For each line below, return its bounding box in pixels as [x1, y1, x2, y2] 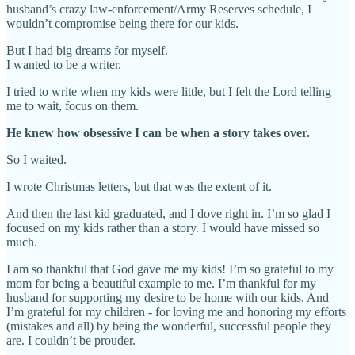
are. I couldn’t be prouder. [6, 333, 136, 347]
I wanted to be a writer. [6, 57, 121, 71]
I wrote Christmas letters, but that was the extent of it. [6, 179, 272, 193]
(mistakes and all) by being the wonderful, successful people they [6, 319, 331, 333]
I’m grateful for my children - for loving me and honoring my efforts [6, 304, 346, 319]
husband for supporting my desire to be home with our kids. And [6, 290, 329, 304]
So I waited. [6, 152, 67, 166]
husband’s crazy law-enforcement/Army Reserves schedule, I [6, 2, 311, 16]
